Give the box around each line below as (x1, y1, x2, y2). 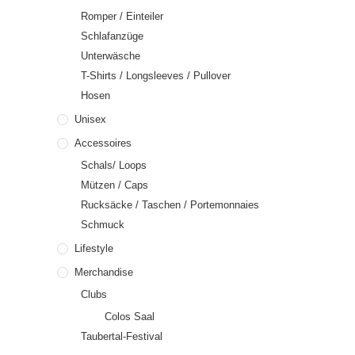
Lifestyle (74, 242, 113, 254)
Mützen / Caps (81, 179, 148, 191)
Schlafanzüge (81, 30, 143, 42)
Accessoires (74, 137, 132, 149)
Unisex (74, 113, 106, 125)
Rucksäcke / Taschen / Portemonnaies (81, 199, 259, 211)
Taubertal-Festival (81, 330, 162, 342)
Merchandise (74, 266, 133, 278)
